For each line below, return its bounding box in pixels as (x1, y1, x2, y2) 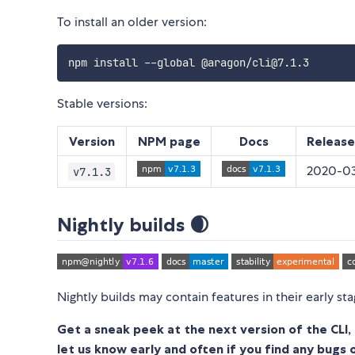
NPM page (137, 133, 200, 150)
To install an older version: (57, 13, 207, 30)
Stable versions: (57, 95, 147, 113)
